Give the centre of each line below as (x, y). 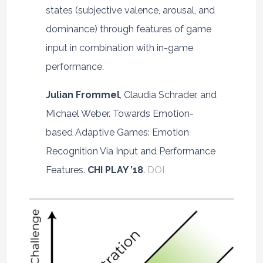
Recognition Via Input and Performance (130, 151)
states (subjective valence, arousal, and (130, 10)
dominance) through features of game (128, 29)
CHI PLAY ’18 (115, 170)
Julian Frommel (82, 95)
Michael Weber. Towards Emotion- (119, 113)
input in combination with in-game (119, 48)
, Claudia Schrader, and (168, 95)
